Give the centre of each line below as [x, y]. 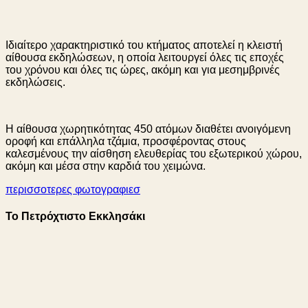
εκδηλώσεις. [35, 82]
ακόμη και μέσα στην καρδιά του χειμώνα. [106, 166]
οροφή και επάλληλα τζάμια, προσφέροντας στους [126, 141]
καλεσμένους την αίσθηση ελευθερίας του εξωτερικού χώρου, [154, 153]
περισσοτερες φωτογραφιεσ [73, 189]
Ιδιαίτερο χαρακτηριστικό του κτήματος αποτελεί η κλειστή [144, 45]
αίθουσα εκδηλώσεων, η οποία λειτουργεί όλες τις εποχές [145, 57]
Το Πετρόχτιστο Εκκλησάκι [75, 216]
